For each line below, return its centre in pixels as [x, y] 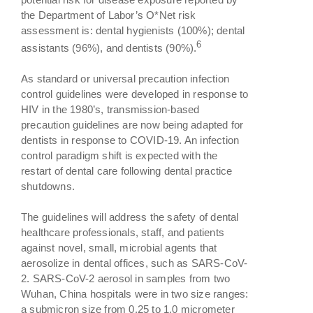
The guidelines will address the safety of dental [130, 217]
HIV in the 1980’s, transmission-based [110, 109]
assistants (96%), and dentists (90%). [109, 48]
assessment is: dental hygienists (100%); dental [133, 30]
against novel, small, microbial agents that [119, 247]
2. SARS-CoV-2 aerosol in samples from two [126, 278]
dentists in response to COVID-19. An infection [130, 140]
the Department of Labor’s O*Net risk [109, 15]
